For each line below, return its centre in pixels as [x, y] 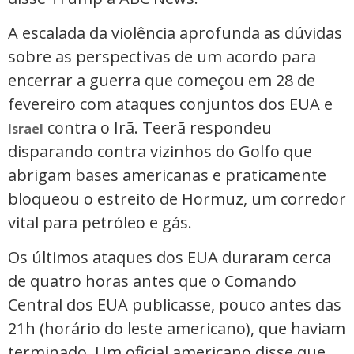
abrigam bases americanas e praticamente [167, 175]
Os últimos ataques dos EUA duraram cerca [169, 258]
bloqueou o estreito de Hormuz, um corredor [177, 199]
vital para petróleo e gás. [100, 222]
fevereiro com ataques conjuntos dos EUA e [170, 104]
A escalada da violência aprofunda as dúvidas [175, 33]
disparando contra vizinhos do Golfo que [160, 151]
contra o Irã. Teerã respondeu [158, 128]
